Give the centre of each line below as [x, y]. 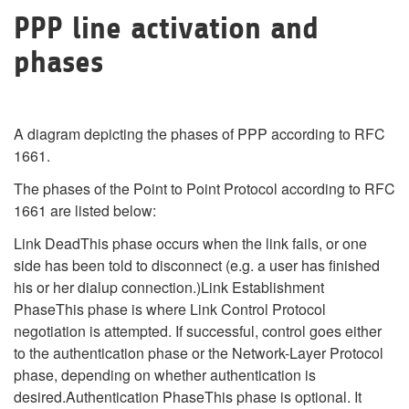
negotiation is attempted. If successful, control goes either [198, 331]
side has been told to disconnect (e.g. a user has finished [197, 265]
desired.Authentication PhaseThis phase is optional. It [188, 397]
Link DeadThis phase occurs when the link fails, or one [190, 243]
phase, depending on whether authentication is [165, 375]
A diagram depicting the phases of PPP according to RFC [199, 134]
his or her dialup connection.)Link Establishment [169, 287]
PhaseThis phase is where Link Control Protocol [170, 309]
